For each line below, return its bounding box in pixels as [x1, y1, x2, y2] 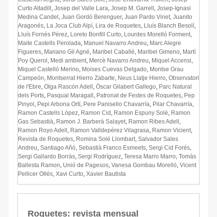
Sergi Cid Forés [149, 144, 190, 151]
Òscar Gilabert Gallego [96, 83, 156, 90]
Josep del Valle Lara [54, 4, 108, 12]
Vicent [180, 161, 196, 169]
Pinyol [18, 100, 34, 108]
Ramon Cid [81, 109, 111, 116]
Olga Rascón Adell [44, 83, 93, 90]
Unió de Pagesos [63, 161, 108, 169]
